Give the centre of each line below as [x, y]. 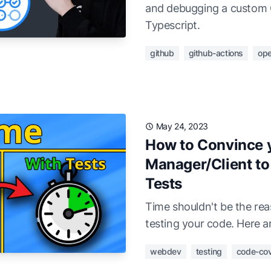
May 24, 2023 [182, 126]
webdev [166, 251]
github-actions [216, 53]
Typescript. [173, 25]
